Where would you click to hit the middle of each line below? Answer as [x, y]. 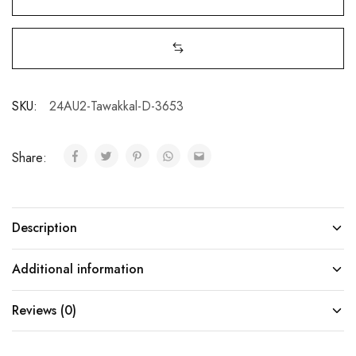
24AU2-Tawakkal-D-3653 [116, 106]
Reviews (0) [44, 310]
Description [44, 227]
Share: [31, 157]
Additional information [78, 269]
